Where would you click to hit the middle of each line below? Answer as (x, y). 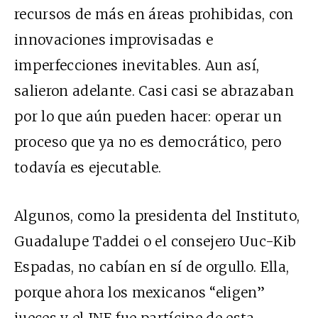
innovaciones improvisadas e (114, 39)
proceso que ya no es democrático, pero (148, 142)
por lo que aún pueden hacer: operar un (148, 116)
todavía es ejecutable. (88, 167)
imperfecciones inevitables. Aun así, (137, 65)
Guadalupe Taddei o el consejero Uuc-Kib (155, 241)
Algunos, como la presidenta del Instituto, (157, 215)
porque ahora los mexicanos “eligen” (139, 292)
